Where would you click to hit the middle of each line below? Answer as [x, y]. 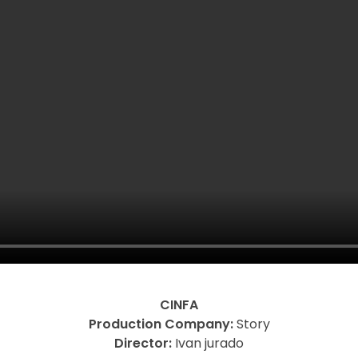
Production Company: [161, 324]
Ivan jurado [209, 343]
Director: [145, 343]
